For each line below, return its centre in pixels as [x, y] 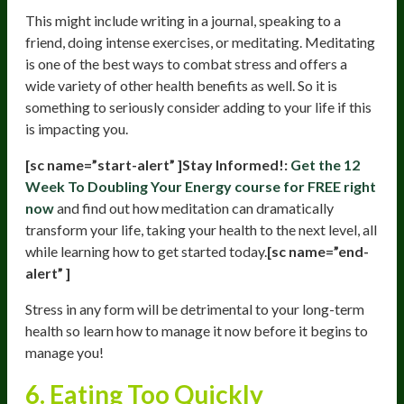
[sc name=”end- [318, 251]
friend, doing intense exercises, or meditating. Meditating [200, 41]
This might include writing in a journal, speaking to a [183, 20]
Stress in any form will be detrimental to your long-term [195, 308]
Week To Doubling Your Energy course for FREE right [201, 186]
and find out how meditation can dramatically [194, 207]
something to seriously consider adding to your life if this [198, 106]
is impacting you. [77, 128]
